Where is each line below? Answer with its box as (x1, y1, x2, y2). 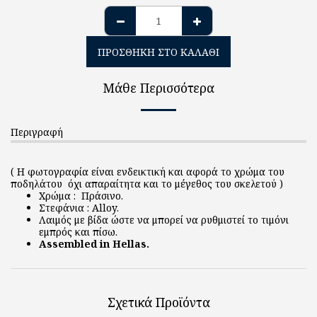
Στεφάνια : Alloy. (39, 201, 119, 214)
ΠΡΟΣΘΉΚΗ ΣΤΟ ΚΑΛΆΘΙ (98, 45, 219, 59)
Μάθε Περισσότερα (103, 79, 214, 96)
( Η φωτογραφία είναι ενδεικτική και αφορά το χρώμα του (11, 165, 284, 178)
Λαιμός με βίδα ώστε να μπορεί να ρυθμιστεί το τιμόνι (39, 213, 289, 226)
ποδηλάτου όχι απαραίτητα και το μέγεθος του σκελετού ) (11, 177, 283, 190)
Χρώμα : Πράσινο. (39, 189, 123, 202)
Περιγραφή (11, 125, 63, 139)
